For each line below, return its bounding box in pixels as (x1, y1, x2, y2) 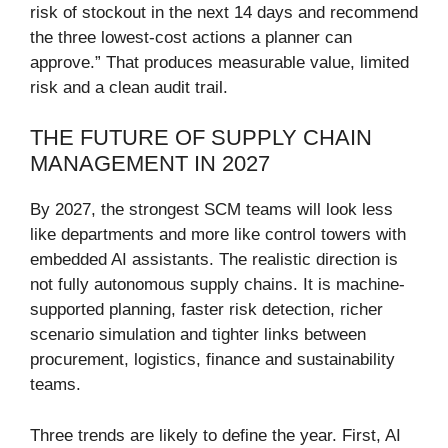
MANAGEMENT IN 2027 (30, 151, 270, 177)
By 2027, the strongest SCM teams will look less (30, 200, 393, 220)
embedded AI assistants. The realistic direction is (30, 250, 398, 270)
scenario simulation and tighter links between (30, 325, 366, 345)
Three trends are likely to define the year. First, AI (30, 425, 401, 445)
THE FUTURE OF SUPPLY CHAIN (30, 125, 372, 151)
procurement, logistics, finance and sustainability (30, 350, 395, 370)
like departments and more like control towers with (30, 225, 406, 245)
